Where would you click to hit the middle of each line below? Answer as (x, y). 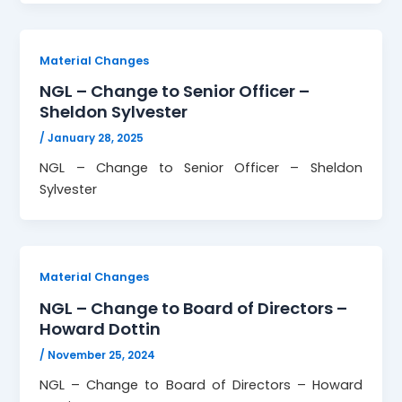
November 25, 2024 (102, 355)
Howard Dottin (100, 328)
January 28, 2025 (96, 139)
